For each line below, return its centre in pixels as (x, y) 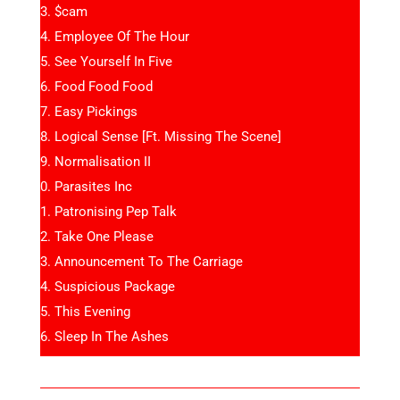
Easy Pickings (96, 111)
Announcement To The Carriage (149, 261)
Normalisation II (103, 161)
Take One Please (104, 236)
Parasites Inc (93, 186)
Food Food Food (104, 86)
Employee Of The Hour (122, 36)
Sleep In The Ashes (112, 336)
